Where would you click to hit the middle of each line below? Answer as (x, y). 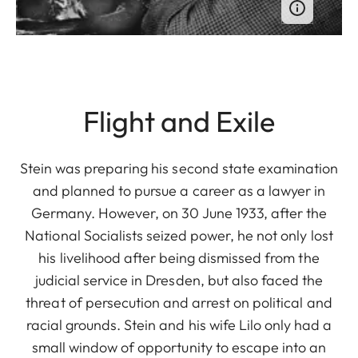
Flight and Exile (179, 121)
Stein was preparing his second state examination (179, 168)
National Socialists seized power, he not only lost (179, 235)
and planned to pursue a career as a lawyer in (179, 190)
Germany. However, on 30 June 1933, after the (179, 213)
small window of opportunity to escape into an (179, 347)
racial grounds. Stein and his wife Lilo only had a (179, 324)
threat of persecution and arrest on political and (179, 302)
